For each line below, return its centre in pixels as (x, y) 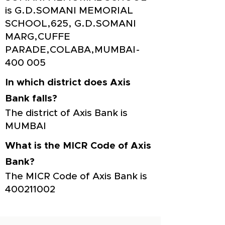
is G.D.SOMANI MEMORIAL (69, 11)
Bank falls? (31, 99)
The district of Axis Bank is (66, 113)
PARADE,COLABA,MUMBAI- (73, 50)
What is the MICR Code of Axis (78, 146)
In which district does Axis (68, 83)
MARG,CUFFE (38, 37)
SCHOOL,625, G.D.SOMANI (71, 24)
